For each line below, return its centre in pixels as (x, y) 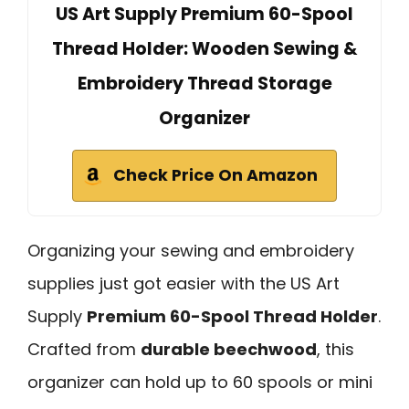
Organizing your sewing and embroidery (191, 250)
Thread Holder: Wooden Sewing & (204, 48)
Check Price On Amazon (215, 175)
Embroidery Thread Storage (204, 83)
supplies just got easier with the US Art (184, 283)
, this (336, 349)
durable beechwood (229, 349)
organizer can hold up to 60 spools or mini (200, 382)
